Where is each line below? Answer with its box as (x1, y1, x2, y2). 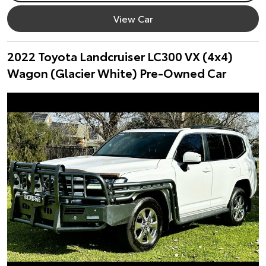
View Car (113, 11, 153, 25)
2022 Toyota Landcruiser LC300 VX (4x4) (7, 47, 233, 64)
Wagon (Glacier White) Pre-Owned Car (7, 64, 226, 81)
